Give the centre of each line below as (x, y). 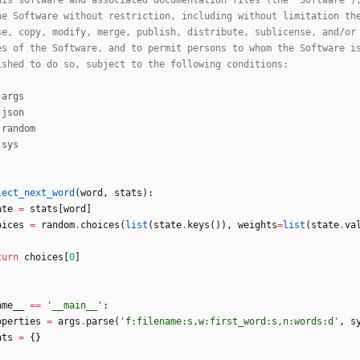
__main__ (75, 306)
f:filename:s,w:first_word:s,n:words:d (229, 322)
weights (258, 225)
